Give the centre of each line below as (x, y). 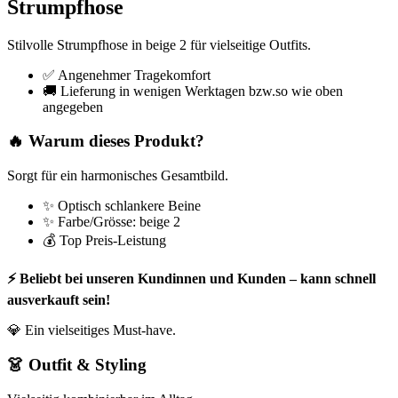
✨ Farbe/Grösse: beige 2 (111, 222)
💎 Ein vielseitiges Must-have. (92, 330)
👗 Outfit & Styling (77, 364)
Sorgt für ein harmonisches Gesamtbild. (118, 176)
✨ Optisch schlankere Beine (122, 206)
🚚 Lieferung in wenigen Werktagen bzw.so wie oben (193, 91)
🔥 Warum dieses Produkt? (106, 141)
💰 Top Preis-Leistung (104, 241)
